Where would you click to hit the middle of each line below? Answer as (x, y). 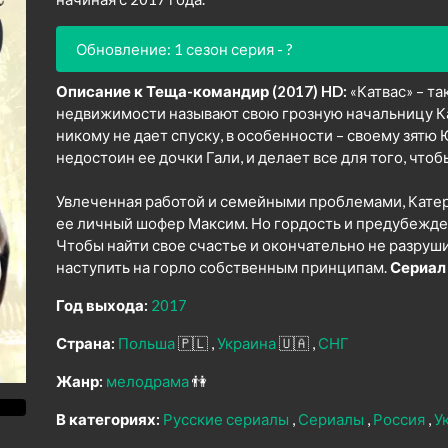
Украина (248, 343)
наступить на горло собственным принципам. (223, 267)
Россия (400, 419)
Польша (148, 343)
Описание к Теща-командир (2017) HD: (201, 91)
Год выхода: (102, 305)
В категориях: (108, 419)
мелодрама (149, 381)
